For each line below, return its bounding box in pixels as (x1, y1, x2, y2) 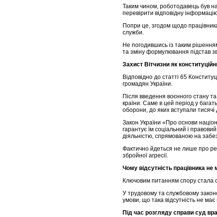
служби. (123, 29, 144, 36)
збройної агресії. (123, 152, 168, 159)
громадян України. (123, 80, 172, 88)
